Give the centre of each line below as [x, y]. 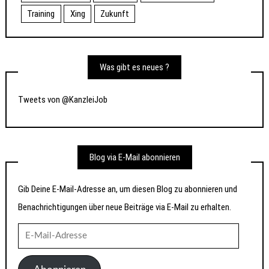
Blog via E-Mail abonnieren [134, 157]
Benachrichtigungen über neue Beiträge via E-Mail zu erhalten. [125, 207]
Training [41, 14]
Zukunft [115, 14]
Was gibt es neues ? [134, 68]
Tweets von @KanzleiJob [63, 99]
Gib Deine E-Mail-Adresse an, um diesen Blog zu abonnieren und [128, 189]
